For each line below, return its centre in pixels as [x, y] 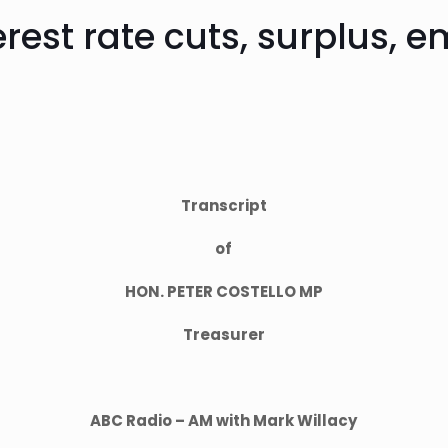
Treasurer [223, 334]
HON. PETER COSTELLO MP [223, 291]
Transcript [223, 205]
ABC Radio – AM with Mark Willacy [224, 420]
